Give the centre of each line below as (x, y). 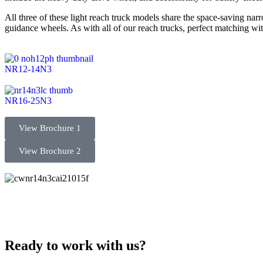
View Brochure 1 (50, 128)
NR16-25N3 (28, 101)
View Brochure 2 (50, 151)
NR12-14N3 (28, 69)
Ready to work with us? (75, 245)
